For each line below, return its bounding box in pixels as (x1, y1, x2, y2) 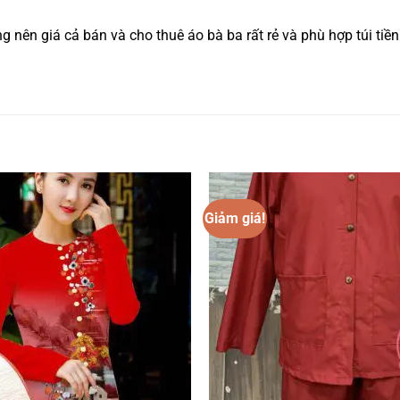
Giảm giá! (204, 210, 266, 228)
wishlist (141, 228, 179, 241)
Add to (143, 215, 176, 229)
